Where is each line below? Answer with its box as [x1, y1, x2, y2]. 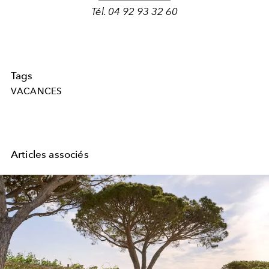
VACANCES [11, 86, 62, 97]
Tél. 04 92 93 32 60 [91, 5, 178, 18]
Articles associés [11, 148, 89, 160]
